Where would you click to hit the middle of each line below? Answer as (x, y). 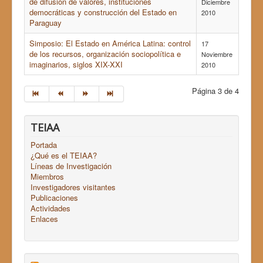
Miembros (47, 177)
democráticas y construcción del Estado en (103, 12)
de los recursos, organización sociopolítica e (105, 54)
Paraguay (45, 23)
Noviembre (217, 54)
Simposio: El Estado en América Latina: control (110, 43)
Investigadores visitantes (73, 187)
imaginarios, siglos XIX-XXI (76, 65)
